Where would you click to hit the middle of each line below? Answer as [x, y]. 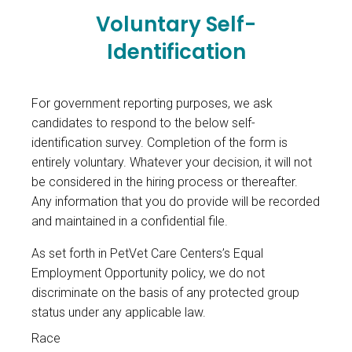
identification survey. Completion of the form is [159, 143]
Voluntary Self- [176, 25]
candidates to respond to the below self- [143, 123]
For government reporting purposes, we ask [152, 104]
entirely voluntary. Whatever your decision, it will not [172, 163]
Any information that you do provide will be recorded [176, 202]
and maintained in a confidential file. [130, 222]
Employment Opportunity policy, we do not [148, 273]
